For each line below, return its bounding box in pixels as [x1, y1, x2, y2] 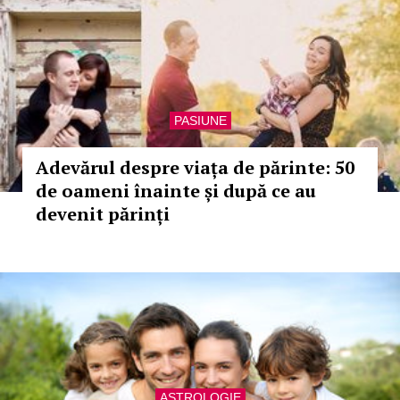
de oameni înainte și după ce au [36, 179, 316, 203]
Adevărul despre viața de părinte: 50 [36, 155, 354, 179]
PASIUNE [173, 113, 227, 128]
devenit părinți [36, 202, 170, 226]
